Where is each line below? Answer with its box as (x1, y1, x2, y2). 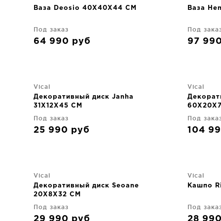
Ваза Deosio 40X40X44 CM (34, 5, 137, 11)
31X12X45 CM (34, 103, 82, 109)
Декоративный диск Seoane (34, 183, 139, 188)
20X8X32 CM (34, 192, 81, 197)
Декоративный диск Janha (34, 94, 134, 100)
